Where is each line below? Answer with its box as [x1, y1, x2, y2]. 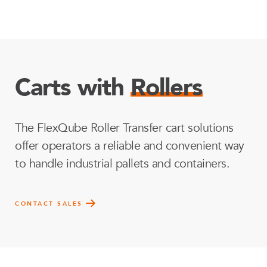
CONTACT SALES [15, 200, 83, 208]
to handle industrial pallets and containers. [15, 156, 229, 172]
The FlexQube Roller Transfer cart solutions [15, 120, 234, 136]
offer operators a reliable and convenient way [15, 138, 244, 154]
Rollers [131, 72, 203, 104]
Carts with [15, 72, 131, 104]
